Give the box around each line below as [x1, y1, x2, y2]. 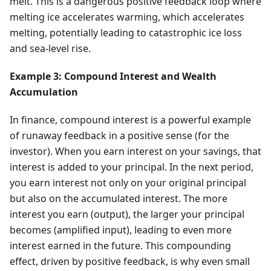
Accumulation [10, 85, 78, 99]
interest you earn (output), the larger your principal [10, 207, 244, 221]
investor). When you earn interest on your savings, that [10, 145, 261, 158]
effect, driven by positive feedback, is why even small [10, 255, 250, 269]
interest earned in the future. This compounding [10, 239, 231, 253]
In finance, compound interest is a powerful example [10, 113, 251, 127]
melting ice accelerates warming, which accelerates [10, 10, 244, 24]
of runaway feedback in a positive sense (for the [10, 129, 229, 143]
